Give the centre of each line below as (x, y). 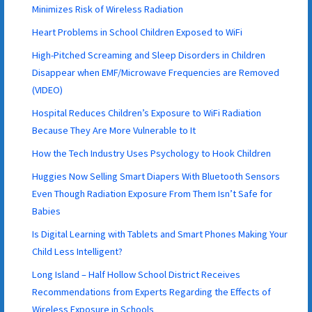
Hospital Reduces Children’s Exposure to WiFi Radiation (147, 112)
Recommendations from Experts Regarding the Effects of (152, 291)
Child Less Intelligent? (78, 251)
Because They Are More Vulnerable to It (114, 130)
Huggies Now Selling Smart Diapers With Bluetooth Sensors (156, 176)
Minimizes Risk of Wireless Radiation (108, 9)
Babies (47, 211)
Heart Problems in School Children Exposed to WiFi (138, 32)
